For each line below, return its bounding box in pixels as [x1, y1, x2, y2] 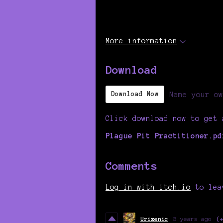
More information [106, 37, 177, 45]
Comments [106, 160, 157, 172]
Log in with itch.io [106, 183, 191, 192]
